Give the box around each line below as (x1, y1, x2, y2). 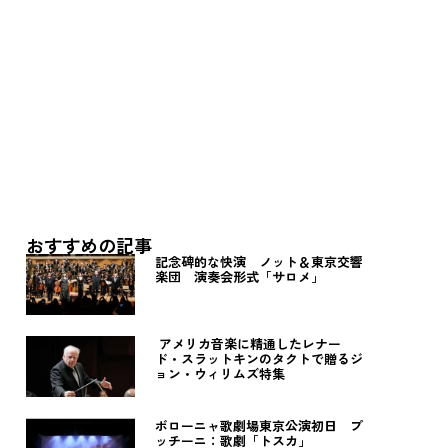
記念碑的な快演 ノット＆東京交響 (154, 252, 363, 272)
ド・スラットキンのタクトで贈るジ (154, 349, 363, 369)
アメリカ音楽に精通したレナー (154, 334, 341, 354)
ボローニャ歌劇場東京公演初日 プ (154, 416, 363, 436)
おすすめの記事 (26, 232, 152, 259)
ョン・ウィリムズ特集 (154, 364, 285, 384)
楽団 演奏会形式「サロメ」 (154, 267, 324, 287)
